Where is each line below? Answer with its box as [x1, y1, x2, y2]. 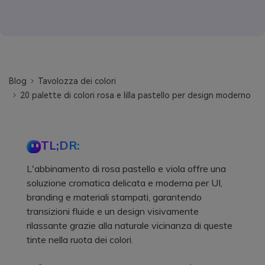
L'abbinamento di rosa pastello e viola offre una [27, 162, 226, 174]
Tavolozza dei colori [38, 76, 117, 86]
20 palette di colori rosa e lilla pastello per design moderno [20, 90, 251, 100]
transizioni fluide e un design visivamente [27, 205, 199, 217]
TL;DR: [41, 137, 80, 153]
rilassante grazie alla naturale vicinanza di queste [27, 219, 232, 231]
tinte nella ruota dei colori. [27, 233, 133, 245]
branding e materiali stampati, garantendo [27, 190, 202, 203]
